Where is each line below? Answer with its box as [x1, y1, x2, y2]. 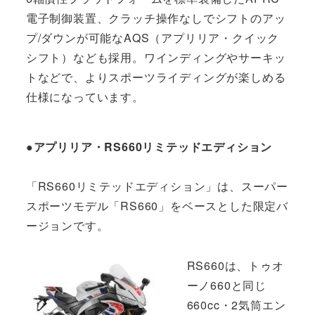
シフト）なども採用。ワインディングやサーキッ [25, 49, 286, 66]
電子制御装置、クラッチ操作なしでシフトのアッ [25, 10, 286, 27]
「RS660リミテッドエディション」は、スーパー [25, 178, 288, 195]
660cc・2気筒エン [186, 296, 286, 313]
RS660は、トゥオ [186, 257, 284, 274]
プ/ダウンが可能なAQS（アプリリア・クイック [25, 30, 280, 46]
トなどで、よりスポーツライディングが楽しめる [25, 69, 286, 86]
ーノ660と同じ [186, 276, 266, 293]
